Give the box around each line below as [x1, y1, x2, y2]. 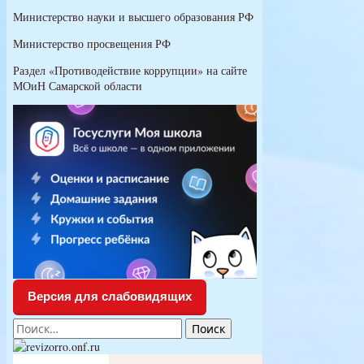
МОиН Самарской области [13, 78, 142, 94]
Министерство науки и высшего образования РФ [13, 9, 253, 25]
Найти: [13, 318, 51, 335]
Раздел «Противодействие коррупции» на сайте [13, 63, 247, 79]
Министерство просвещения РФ [13, 36, 171, 52]
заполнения [193, 21, 254, 39]
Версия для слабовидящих [28, 289, 192, 304]
